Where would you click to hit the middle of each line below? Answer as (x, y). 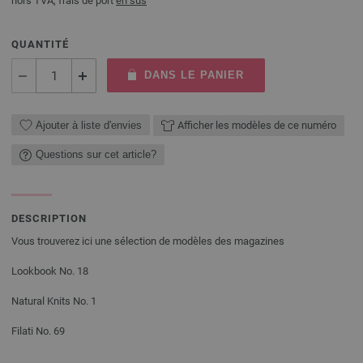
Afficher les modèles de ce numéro (257, 125)
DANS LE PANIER (194, 75)
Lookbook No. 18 (50, 271)
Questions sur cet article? (96, 154)
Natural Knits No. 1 (54, 301)
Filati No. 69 (38, 331)
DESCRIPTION (49, 218)
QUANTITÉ (40, 44)
